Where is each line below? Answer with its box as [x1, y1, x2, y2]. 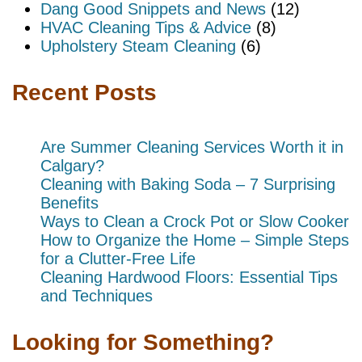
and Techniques [40, 287, 153, 305]
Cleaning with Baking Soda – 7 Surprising [40, 175, 335, 194]
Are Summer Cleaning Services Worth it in [40, 138, 343, 157]
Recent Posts [12, 80, 157, 106]
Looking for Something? [12, 330, 274, 356]
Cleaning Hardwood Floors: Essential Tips [40, 268, 338, 287]
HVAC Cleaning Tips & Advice [40, 19, 251, 37]
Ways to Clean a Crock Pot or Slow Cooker [40, 213, 349, 231]
